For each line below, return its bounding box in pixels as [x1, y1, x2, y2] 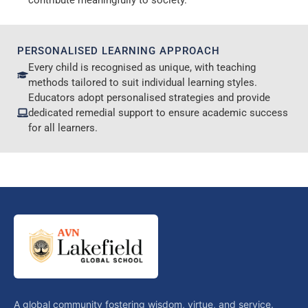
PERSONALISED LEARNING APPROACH [17, 45, 220, 58]
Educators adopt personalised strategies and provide [28, 91, 270, 104]
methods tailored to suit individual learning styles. [28, 76, 257, 89]
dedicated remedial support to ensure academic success [28, 107, 288, 120]
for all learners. [28, 122, 98, 135]
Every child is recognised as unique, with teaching [28, 61, 256, 74]
